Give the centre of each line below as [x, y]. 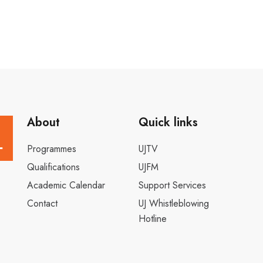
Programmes [52, 149]
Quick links [168, 122]
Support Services [172, 185]
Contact [42, 203]
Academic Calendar [66, 185]
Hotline [153, 219]
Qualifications [53, 167]
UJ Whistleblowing [174, 203]
